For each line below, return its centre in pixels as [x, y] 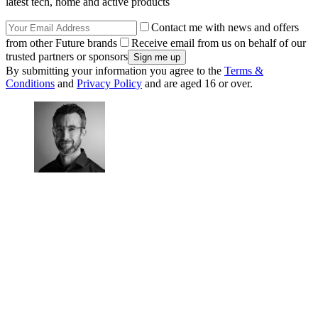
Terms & [244, 71]
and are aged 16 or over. [197, 84]
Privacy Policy [109, 84]
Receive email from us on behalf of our [219, 43]
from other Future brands [61, 43]
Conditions [30, 84]
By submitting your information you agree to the [115, 71]
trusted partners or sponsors [67, 57]
